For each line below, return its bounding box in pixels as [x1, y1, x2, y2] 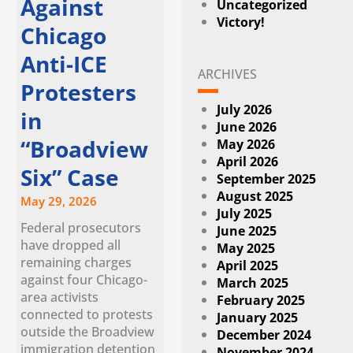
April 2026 [217, 152, 279, 171]
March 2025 [217, 273, 289, 292]
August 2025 [217, 187, 294, 206]
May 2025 [217, 239, 276, 258]
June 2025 [217, 221, 277, 240]
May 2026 [217, 135, 276, 154]
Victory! [217, 13, 266, 32]
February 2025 [217, 291, 306, 310]
